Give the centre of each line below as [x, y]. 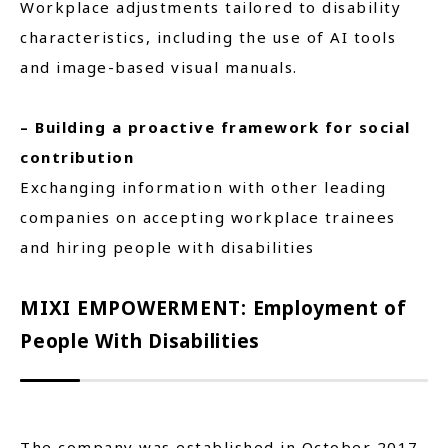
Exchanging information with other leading [203, 187]
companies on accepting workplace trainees [208, 217]
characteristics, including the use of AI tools [208, 37]
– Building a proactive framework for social [215, 127]
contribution [77, 157]
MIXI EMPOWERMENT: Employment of [213, 308]
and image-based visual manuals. [159, 67]
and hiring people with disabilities [167, 247]
